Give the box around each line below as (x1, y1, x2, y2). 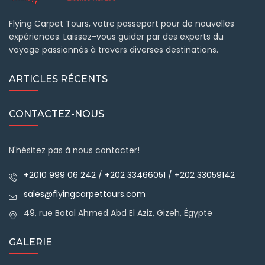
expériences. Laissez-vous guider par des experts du (9, 30, 224, 43)
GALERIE (9, 236, 52, 248)
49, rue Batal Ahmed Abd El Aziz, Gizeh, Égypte (24, 206, 212, 219)
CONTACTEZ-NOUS (9, 108, 104, 119)
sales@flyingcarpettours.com (24, 188, 146, 200)
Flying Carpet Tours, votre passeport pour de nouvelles (9, 17, 234, 30)
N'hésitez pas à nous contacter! (9, 144, 140, 156)
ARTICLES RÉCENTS (9, 73, 108, 85)
